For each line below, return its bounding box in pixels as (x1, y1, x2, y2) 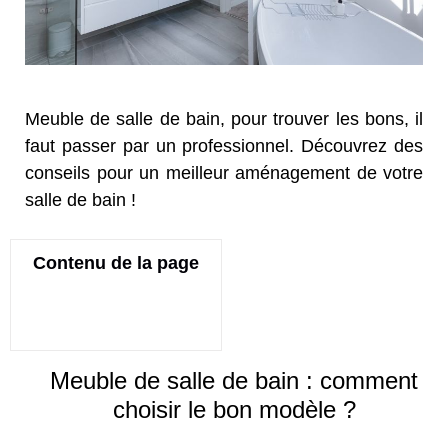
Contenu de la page (33, 252, 199, 273)
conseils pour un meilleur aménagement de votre (25, 162, 423, 183)
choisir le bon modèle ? (112, 395, 356, 423)
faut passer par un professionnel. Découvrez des (25, 135, 423, 156)
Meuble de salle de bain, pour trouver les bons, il (25, 108, 423, 129)
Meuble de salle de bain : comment (50, 366, 418, 394)
